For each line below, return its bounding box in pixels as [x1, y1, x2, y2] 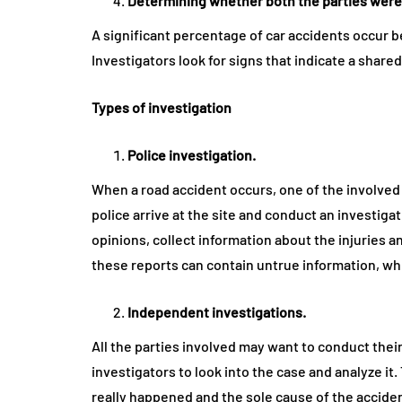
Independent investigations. [127, 303, 309, 321]
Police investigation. [127, 146, 258, 164]
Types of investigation [92, 99, 232, 117]
